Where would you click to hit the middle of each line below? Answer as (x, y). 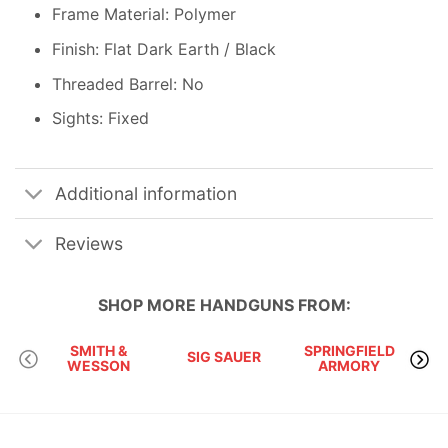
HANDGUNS (246, 305)
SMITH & (99, 351)
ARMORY (349, 366)
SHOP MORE (148, 305)
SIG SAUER (223, 357)
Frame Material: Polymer (143, 14)
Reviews (89, 243)
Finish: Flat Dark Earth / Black (163, 48)
